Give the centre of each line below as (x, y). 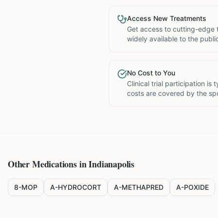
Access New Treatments (167, 18)
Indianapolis (112, 164)
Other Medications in (48, 164)
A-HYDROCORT (76, 187)
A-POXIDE (192, 187)
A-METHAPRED (139, 187)
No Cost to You (151, 73)
